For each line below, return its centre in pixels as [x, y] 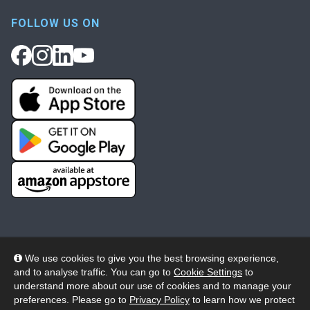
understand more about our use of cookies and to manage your [153, 286]
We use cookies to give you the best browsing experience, [151, 258]
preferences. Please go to [72, 300]
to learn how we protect [242, 300]
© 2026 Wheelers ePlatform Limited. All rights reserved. [155, 281]
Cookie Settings [208, 272]
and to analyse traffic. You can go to [94, 272]
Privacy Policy [159, 300]
